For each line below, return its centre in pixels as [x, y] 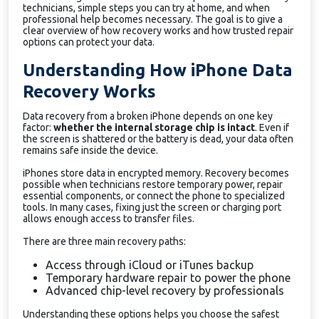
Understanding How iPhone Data [158, 70]
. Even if [272, 127]
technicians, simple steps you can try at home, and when [146, 8]
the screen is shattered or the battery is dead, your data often [158, 139]
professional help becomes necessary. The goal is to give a [153, 19]
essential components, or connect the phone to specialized [154, 196]
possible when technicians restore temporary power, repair [153, 184]
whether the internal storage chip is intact [154, 127]
